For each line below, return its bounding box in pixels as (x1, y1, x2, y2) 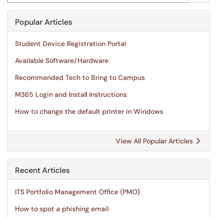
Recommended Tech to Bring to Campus (15, 73, 145, 82)
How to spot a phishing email (15, 204, 108, 213)
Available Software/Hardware (15, 56, 108, 65)
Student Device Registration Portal (15, 39, 126, 48)
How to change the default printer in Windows (15, 107, 163, 116)
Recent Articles (15, 165, 70, 175)
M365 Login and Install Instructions (15, 90, 127, 99)
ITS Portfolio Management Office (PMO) (15, 187, 139, 196)
